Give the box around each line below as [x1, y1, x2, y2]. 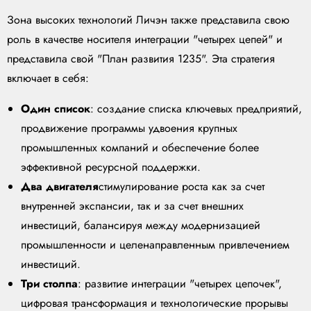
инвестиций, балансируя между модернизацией [21, 217, 260, 234]
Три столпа [21, 276, 78, 292]
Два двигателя [21, 178, 99, 195]
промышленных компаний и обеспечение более [21, 140, 259, 156]
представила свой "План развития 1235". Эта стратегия [7, 51, 275, 67]
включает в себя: [7, 70, 89, 87]
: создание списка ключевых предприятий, [90, 101, 302, 117]
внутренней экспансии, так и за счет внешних [21, 198, 244, 215]
